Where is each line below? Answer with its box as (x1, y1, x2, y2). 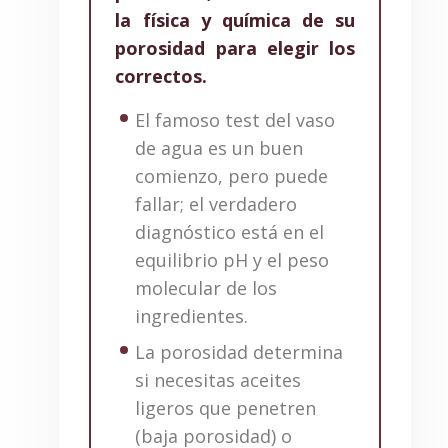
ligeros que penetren (134, 396, 316, 421)
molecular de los (134, 276, 277, 301)
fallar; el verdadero (134, 192, 297, 217)
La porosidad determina (134, 340, 343, 365)
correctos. (115, 64, 208, 89)
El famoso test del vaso (134, 108, 335, 133)
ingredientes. (134, 304, 248, 329)
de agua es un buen (134, 136, 303, 161)
